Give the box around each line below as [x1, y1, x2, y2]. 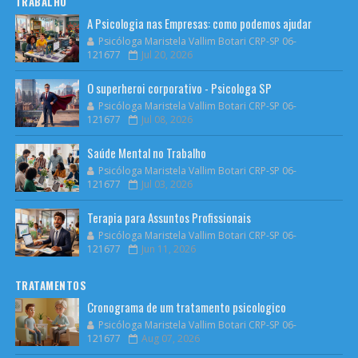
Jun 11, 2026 [141, 241, 196, 256]
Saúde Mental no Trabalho [86, 143, 206, 161]
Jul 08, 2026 [141, 112, 193, 126]
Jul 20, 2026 [141, 47, 193, 62]
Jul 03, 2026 [141, 177, 193, 191]
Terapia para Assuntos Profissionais [86, 208, 251, 226]
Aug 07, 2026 [141, 331, 200, 345]
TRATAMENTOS [14, 276, 87, 293]
